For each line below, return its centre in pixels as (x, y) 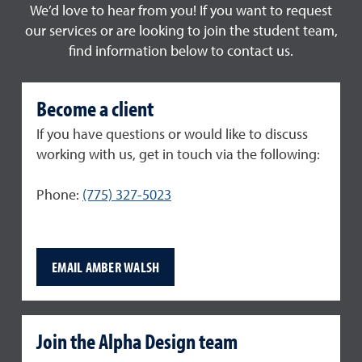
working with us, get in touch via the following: (178, 156)
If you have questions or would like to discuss (172, 135)
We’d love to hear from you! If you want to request (181, 11)
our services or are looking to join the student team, (181, 31)
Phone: (59, 196)
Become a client (95, 108)
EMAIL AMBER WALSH (106, 267)
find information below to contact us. (181, 51)
